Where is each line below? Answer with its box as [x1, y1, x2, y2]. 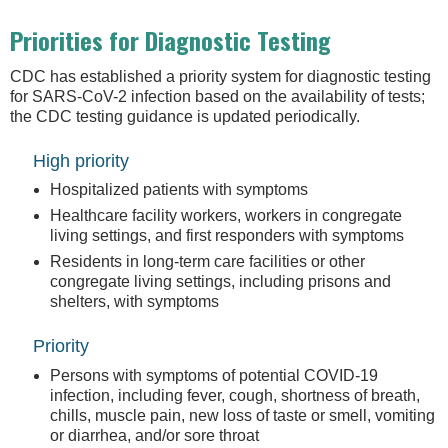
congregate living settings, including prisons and [50, 273, 391, 291]
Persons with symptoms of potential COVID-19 [50, 366, 378, 384]
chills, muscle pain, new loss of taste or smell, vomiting [50, 406, 435, 424]
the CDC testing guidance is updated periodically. [10, 108, 360, 126]
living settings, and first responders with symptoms [50, 227, 404, 245]
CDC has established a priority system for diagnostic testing [10, 68, 431, 86]
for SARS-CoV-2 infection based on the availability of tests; [10, 88, 425, 106]
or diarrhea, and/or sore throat [50, 426, 259, 444]
